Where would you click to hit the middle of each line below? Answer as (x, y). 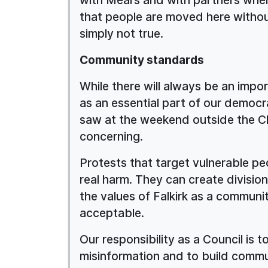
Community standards (142, 60)
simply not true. (121, 33)
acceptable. (112, 213)
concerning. (111, 136)
